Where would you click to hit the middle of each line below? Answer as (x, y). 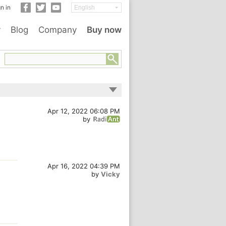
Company (58, 30)
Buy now (104, 30)
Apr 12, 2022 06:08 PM (84, 111)
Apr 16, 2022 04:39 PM (84, 166)
